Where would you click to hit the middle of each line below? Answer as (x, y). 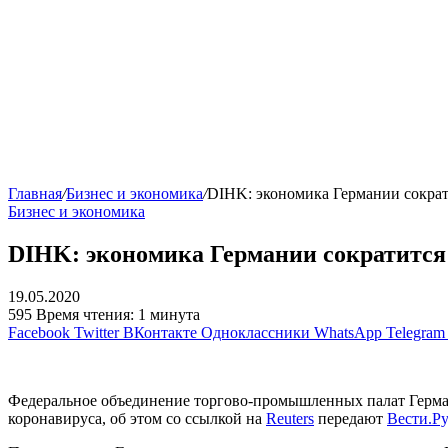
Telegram (415, 333)
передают (350, 419)
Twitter (96, 333)
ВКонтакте (160, 333)
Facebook (39, 333)
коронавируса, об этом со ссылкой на (137, 419)
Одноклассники (255, 333)
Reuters (290, 419)
